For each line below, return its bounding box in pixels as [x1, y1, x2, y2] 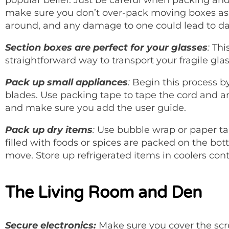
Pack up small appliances [5, 76, 128, 88]
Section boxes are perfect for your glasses [5, 41, 208, 53]
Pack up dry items [5, 124, 93, 135]
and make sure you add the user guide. [5, 102, 186, 113]
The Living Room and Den [5, 182, 202, 202]
